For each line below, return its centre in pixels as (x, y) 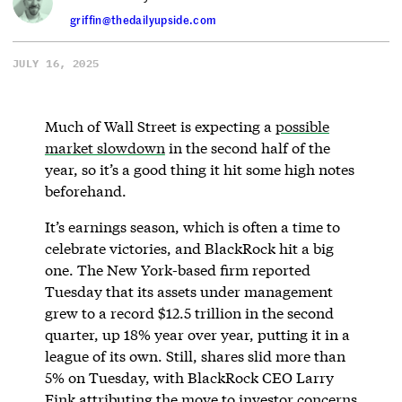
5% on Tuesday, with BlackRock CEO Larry (189, 377)
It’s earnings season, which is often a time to (192, 226)
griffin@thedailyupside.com (144, 19)
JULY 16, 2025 (56, 63)
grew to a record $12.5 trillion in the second (189, 312)
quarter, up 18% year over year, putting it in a (197, 334)
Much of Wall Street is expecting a (160, 126)
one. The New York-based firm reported (177, 269)
